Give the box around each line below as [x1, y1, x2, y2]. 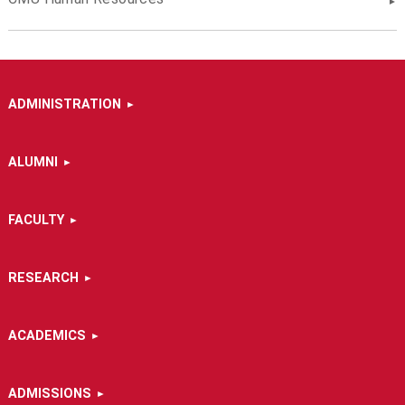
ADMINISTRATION [7, 96, 121, 112]
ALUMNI [7, 154, 58, 170]
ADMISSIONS [7, 385, 91, 401]
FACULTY [7, 212, 64, 228]
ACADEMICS [7, 327, 86, 344]
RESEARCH [7, 269, 79, 286]
